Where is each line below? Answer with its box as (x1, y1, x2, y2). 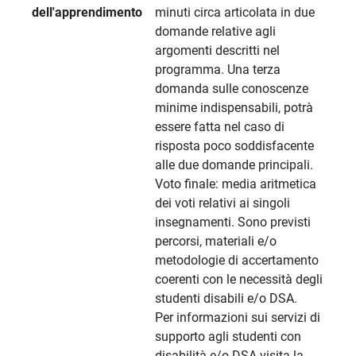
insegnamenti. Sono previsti (155, 215, 311, 230)
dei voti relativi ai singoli (155, 195, 290, 211)
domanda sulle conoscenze (155, 81, 308, 97)
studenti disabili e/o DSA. (155, 291, 297, 307)
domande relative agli (155, 24, 276, 40)
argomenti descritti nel (155, 43, 280, 59)
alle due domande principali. (155, 157, 313, 173)
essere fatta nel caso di (155, 119, 284, 135)
